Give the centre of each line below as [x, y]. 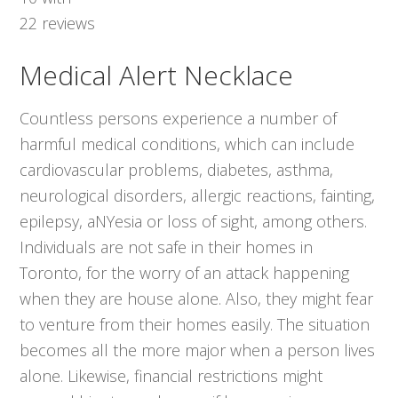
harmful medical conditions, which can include [187, 144]
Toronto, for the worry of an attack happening [185, 273]
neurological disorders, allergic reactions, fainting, [198, 196]
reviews [67, 24]
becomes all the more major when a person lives [198, 350]
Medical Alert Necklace [157, 76]
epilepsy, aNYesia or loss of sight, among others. [194, 222]
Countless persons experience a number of [179, 119]
